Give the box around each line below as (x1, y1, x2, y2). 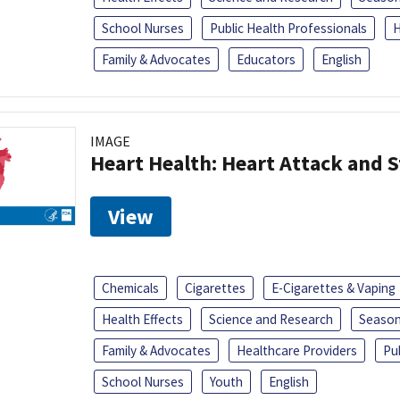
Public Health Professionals (210, 19, 367, 37)
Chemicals (102, 279, 159, 296)
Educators (237, 50, 296, 68)
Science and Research (209, 310, 333, 328)
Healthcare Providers (237, 341, 357, 359)
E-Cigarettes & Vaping (271, 279, 396, 296)
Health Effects (102, 310, 183, 328)
